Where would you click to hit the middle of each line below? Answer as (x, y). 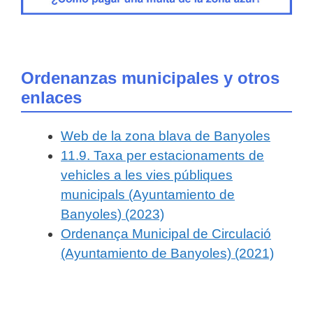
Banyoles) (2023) (112, 214)
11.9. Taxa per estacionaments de (162, 155)
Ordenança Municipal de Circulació (166, 233)
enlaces (51, 97)
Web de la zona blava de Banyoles (166, 136)
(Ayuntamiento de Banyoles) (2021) (167, 253)
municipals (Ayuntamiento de (148, 194)
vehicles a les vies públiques (147, 175)
